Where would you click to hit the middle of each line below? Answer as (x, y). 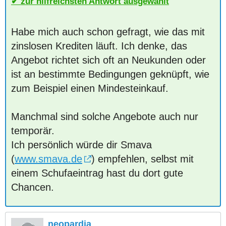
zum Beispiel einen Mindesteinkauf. (90, 88)
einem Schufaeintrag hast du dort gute (97, 173)
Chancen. (33, 187)
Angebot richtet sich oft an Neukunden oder (108, 60)
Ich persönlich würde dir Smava (81, 145)
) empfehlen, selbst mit (143, 159)
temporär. (33, 131)
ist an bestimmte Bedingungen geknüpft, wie (110, 74)
